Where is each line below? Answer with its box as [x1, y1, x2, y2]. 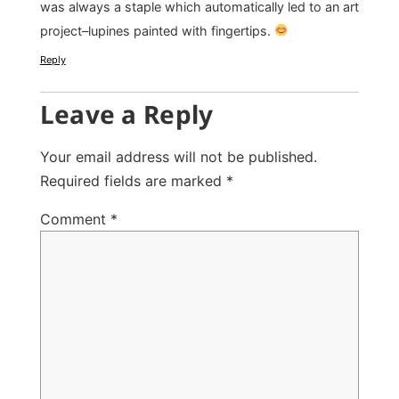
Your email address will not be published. [39, 148, 317, 167]
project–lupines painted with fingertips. [39, 22, 274, 38]
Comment [39, 210, 110, 229]
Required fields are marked [39, 172, 226, 191]
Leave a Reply [39, 97, 214, 132]
